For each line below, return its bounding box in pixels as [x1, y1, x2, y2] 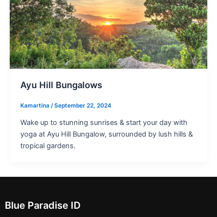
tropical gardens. [20, 141, 76, 151]
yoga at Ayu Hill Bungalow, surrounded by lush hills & [20, 130, 193, 139]
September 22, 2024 [54, 102, 111, 109]
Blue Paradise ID [5, 199, 80, 211]
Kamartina [20, 102, 51, 109]
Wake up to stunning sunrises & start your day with [20, 118, 187, 127]
